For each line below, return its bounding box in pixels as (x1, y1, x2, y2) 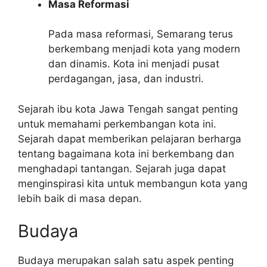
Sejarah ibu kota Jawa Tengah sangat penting (18, 103, 238, 115)
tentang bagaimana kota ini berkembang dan (18, 147, 234, 160)
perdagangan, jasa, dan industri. (48, 73, 204, 85)
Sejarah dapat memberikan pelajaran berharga (18, 132, 241, 145)
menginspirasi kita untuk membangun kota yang (18, 177, 247, 190)
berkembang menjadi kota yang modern (48, 43, 240, 55)
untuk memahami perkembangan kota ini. (18, 117, 216, 130)
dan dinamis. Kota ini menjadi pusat (48, 58, 219, 70)
